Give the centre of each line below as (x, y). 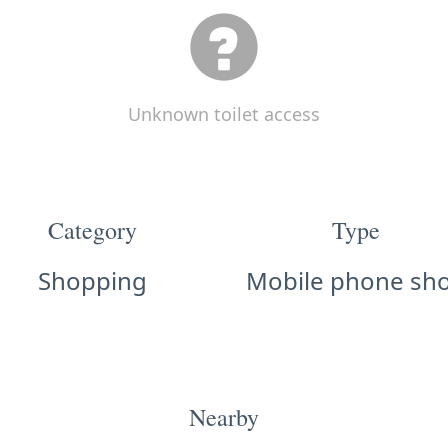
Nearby (224, 417)
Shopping (92, 280)
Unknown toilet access (224, 113)
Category (92, 229)
